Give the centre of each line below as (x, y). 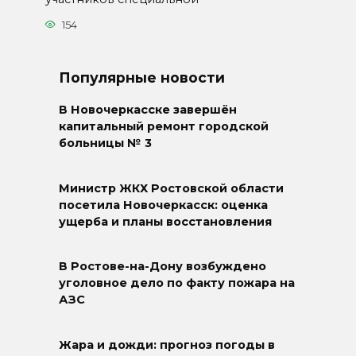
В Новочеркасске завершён (148, 110)
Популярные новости (142, 77)
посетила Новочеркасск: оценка (163, 205)
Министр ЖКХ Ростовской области (171, 188)
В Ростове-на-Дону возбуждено (163, 267)
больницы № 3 (105, 143)
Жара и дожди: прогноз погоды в (167, 345)
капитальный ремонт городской (164, 127)
